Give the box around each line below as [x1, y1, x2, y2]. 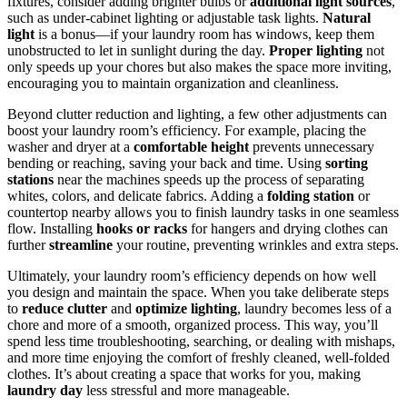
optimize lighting [135, 301, 237, 317]
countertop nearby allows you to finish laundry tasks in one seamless [7, 204, 399, 221]
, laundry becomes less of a [237, 301, 392, 317]
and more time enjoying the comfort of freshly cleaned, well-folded [7, 350, 390, 366]
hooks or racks [96, 221, 187, 237]
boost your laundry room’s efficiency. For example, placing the [7, 123, 366, 139]
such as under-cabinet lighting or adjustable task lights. [7, 10, 323, 26]
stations [7, 172, 54, 188]
